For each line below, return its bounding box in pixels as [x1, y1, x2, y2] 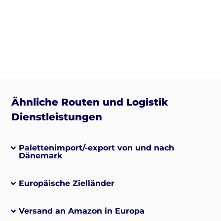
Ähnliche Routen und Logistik [11, 96, 168, 109]
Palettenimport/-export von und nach [18, 143, 174, 153]
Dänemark [18, 151, 62, 161]
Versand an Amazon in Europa [18, 206, 145, 216]
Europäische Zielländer [18, 179, 114, 188]
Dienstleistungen [11, 111, 102, 123]
